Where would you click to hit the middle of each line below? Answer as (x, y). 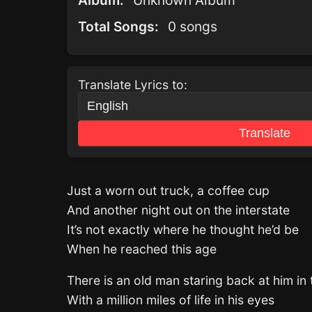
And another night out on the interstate (178, 210)
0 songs (193, 26)
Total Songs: (118, 26)
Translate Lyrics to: (133, 85)
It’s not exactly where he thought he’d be (183, 229)
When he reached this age (142, 249)
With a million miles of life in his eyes (171, 300)
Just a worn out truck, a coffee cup (168, 190)
